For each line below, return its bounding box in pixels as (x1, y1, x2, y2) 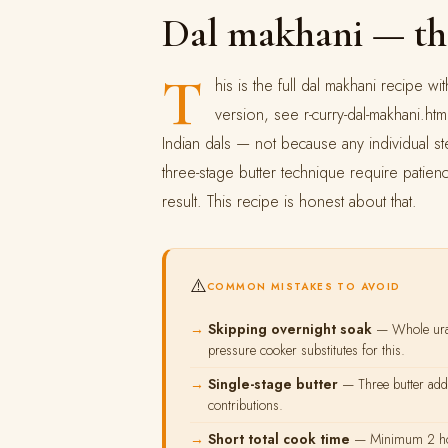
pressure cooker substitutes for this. (208, 340, 405, 360)
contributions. (208, 395, 283, 415)
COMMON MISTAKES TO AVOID (207, 278, 401, 294)
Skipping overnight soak (208, 319, 372, 339)
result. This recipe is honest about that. (162, 190, 417, 213)
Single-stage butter (208, 374, 338, 394)
